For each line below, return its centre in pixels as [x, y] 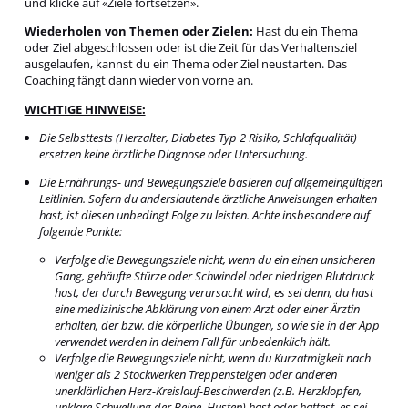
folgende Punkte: [81, 232]
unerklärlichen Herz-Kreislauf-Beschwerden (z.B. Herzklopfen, [208, 391]
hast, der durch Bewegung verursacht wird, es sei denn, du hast [214, 293]
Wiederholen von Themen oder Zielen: [138, 31]
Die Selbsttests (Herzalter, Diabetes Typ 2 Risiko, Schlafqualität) [199, 137]
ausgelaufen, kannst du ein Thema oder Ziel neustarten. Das [185, 64]
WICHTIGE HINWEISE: [85, 109]
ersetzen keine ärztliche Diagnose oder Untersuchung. [174, 153]
